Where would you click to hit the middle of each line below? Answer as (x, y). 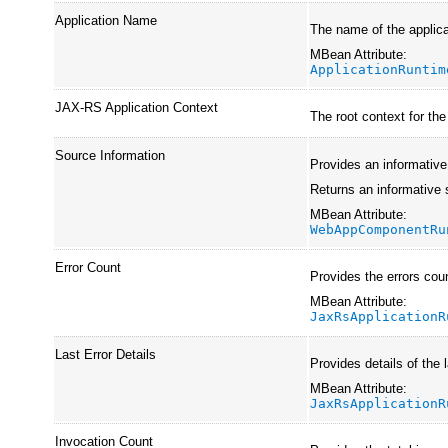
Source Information (110, 155)
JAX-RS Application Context (137, 107)
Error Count (88, 267)
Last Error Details (106, 354)
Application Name (106, 20)
